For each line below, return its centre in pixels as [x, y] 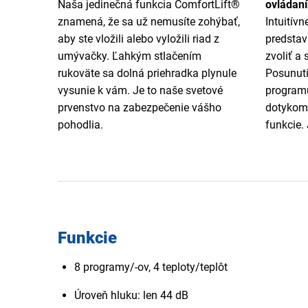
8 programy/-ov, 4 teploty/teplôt [151, 267]
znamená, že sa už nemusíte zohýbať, [149, 22]
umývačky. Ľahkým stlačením [130, 56]
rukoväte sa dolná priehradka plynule [147, 74]
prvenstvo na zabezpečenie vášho [140, 108]
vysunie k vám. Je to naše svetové [140, 91]
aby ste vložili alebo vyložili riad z [139, 39]
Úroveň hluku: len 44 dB [131, 295]
